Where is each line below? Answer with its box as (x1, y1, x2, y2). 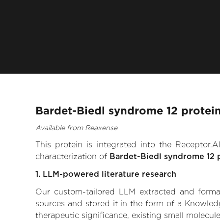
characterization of (35, 152, 110, 162)
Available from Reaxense (35, 124, 117, 132)
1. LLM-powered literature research (35, 169, 176, 179)
